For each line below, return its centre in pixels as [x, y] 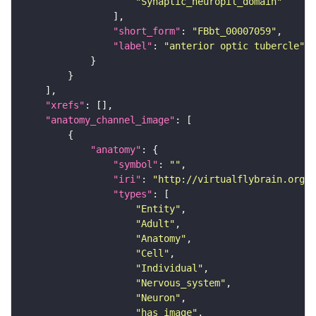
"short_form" [147, 31]
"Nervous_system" [181, 283]
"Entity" [158, 209]
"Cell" [152, 254]
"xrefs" [65, 105]
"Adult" [155, 224]
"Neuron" [158, 298]
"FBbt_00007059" [234, 31]
